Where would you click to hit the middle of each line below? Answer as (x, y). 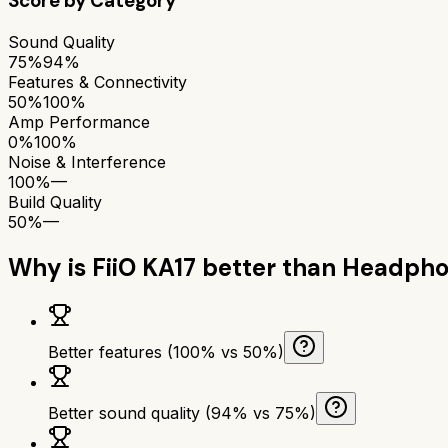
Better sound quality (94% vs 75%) (182, 412)
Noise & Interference (87, 161)
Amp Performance (79, 121)
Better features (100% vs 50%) (166, 351)
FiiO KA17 (144, 267)
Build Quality (55, 201)
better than (269, 267)
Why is (50, 267)
